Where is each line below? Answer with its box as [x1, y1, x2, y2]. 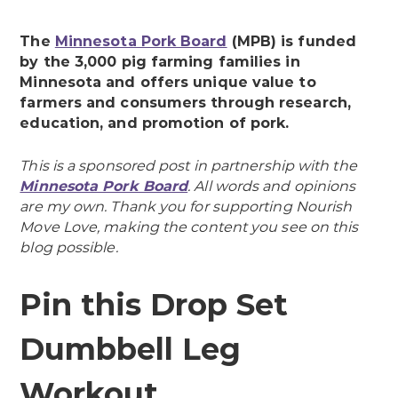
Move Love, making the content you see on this [20, 218, 359, 235]
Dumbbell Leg [20, 330, 242, 368]
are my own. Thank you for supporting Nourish [20, 197, 353, 215]
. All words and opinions [187, 177, 356, 195]
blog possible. [20, 238, 118, 256]
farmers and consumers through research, [20, 93, 351, 111]
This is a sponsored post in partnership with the [20, 156, 357, 174]
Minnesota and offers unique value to [20, 73, 316, 91]
